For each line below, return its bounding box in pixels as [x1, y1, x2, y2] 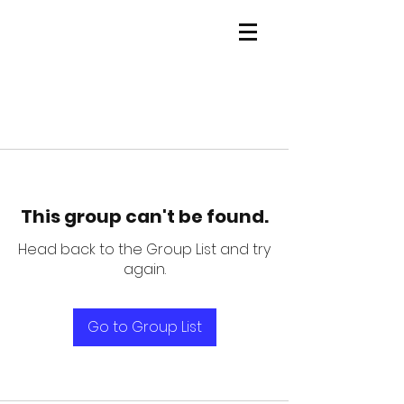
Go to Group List [87, 316, 202, 337]
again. [123, 258, 166, 280]
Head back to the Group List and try [18, 238, 271, 260]
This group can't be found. [20, 203, 269, 229]
